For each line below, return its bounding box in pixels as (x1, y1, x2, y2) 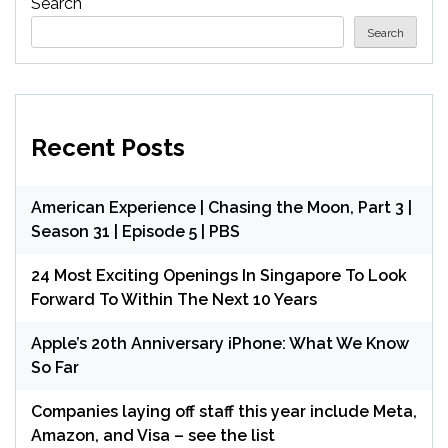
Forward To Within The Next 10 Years (31, 289, 317, 309)
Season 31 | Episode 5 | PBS (31, 221, 240, 241)
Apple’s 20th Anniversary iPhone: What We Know (31, 333, 409, 353)
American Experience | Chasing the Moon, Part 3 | (31, 197, 412, 217)
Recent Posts (31, 132, 185, 162)
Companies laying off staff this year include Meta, (31, 401, 417, 421)
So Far (31, 357, 79, 377)
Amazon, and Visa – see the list (31, 425, 275, 445)
